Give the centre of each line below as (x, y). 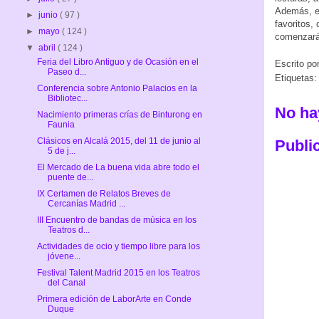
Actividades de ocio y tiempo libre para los (118, 247)
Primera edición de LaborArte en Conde (114, 299)
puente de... (70, 178)
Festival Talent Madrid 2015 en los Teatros (118, 273)
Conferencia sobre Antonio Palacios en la (117, 89)
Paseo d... (67, 72)
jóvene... (64, 257)
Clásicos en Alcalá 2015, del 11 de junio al (119, 141)
